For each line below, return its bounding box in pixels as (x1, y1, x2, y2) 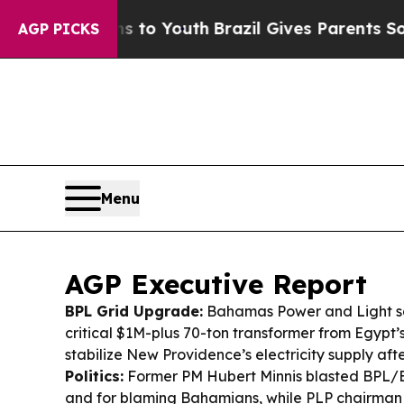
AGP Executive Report (65, 267, 367, 302)
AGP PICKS (18, 20, 99, 38)
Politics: (65, 367, 124, 386)
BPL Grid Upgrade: (65, 302, 203, 321)
